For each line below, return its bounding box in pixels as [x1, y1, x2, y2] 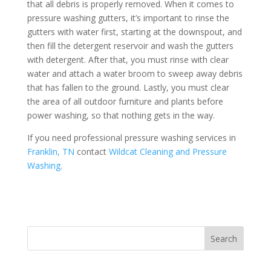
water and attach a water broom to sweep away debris [27, 67, 243, 79]
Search [211, 232, 238, 244]
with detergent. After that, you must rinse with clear [27, 53, 229, 65]
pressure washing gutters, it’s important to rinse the [27, 11, 229, 24]
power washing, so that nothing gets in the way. [27, 109, 215, 121]
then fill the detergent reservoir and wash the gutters [27, 39, 233, 51]
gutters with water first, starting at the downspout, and [27, 25, 242, 38]
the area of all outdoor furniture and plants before [27, 95, 223, 107]
